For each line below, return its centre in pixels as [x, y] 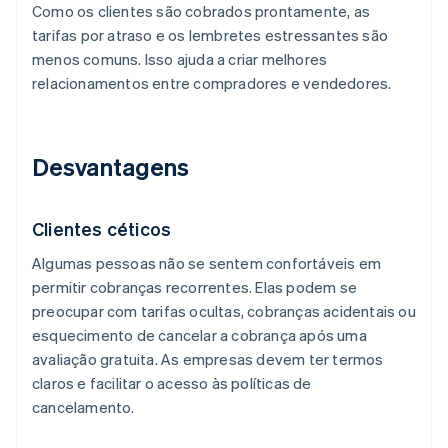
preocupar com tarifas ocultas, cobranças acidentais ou [224, 311]
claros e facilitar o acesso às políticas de [172, 383]
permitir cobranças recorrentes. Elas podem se [194, 287]
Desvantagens [111, 167]
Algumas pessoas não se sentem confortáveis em [207, 263]
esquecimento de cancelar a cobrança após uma [199, 335]
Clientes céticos [102, 229]
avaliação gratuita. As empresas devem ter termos [208, 359]
